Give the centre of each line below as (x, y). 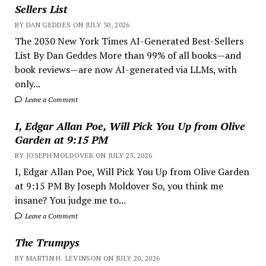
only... (27, 83)
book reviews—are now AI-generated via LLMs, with (126, 69)
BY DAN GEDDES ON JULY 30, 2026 (72, 24)
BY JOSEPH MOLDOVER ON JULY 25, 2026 (83, 155)
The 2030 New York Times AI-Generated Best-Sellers (129, 41)
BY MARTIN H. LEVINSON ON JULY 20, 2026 (87, 258)
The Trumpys (47, 242)
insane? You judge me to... (70, 200)
